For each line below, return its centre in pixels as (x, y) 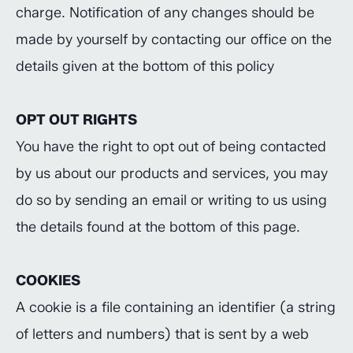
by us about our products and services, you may (172, 173)
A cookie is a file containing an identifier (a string (176, 307)
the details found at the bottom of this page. (158, 227)
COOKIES (48, 281)
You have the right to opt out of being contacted (171, 147)
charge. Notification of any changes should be (165, 13)
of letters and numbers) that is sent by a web (162, 334)
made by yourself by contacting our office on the (174, 39)
